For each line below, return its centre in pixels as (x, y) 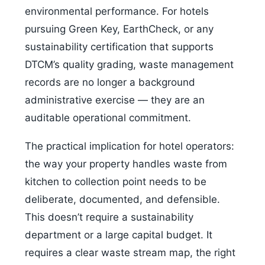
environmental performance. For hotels (117, 12)
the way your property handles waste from (126, 164)
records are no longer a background (110, 83)
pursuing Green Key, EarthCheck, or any (119, 29)
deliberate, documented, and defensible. (122, 200)
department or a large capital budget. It (119, 235)
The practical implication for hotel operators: (130, 146)
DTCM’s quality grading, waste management (129, 65)
